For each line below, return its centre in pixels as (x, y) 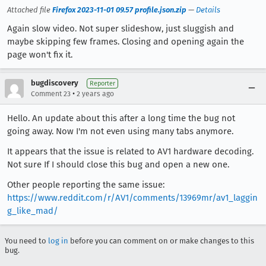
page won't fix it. (40, 55)
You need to (26, 241)
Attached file (30, 10)
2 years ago (95, 94)
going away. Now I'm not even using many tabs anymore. (120, 132)
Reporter (102, 84)
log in (58, 241)
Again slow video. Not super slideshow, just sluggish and (121, 29)
